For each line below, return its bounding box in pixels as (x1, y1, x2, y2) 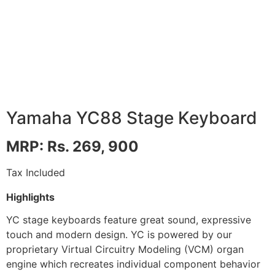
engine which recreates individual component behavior (6, 257, 260, 270)
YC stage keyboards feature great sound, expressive (6, 213, 251, 226)
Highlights (6, 191, 55, 204)
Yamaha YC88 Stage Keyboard (6, 107, 257, 129)
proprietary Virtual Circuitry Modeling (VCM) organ (6, 242, 244, 255)
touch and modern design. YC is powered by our (6, 228, 232, 241)
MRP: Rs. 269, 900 (6, 137, 139, 156)
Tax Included (6, 166, 65, 179)
